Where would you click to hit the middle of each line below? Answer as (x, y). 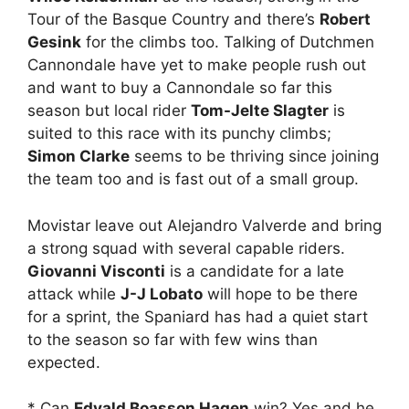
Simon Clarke (79, 157)
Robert (345, 20)
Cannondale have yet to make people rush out (197, 65)
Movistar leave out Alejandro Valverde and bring (204, 225)
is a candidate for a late (255, 271)
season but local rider (109, 111)
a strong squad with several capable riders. (186, 248)
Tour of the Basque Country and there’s (173, 20)
